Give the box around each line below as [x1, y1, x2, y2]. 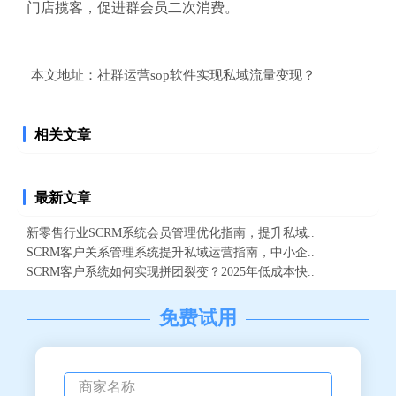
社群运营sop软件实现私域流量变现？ [97, 67, 316, 82]
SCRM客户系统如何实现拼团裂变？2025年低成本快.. [27, 263, 315, 278]
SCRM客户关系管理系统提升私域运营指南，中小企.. [27, 244, 315, 259]
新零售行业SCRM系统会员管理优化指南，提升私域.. [27, 225, 315, 240]
